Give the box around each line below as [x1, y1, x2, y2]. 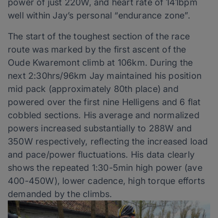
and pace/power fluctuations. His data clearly [8, 149, 195, 160]
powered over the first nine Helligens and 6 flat [8, 97, 201, 108]
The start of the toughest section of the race [8, 31, 190, 42]
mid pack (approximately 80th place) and [8, 84, 179, 94]
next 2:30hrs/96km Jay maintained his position [8, 71, 202, 81]
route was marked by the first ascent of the [8, 44, 186, 55]
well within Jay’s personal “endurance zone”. [8, 10, 190, 21]
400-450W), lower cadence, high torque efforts [8, 176, 205, 186]
